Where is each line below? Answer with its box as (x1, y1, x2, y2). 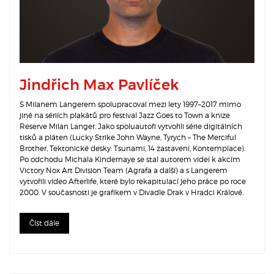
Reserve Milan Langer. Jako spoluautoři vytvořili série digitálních (20, 122, 242, 131)
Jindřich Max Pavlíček (20, 78, 179, 94)
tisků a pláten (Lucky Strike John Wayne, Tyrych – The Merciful (20, 133, 236, 143)
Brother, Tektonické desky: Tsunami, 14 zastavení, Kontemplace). (20, 144, 245, 154)
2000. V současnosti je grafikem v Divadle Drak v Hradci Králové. (20, 188, 243, 198)
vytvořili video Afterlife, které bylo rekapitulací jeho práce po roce (20, 177, 246, 187)
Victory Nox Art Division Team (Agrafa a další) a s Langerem (20, 166, 228, 176)
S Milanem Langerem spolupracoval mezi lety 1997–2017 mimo (20, 100, 241, 109)
